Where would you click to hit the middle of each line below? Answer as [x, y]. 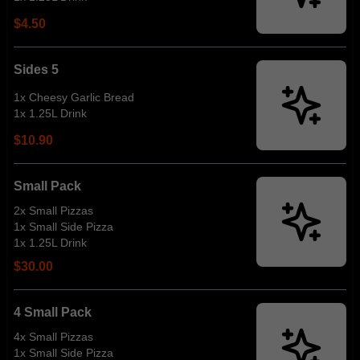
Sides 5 [36, 70]
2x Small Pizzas [53, 211]
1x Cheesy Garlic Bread [74, 97]
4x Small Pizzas [53, 337]
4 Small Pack [53, 312]
